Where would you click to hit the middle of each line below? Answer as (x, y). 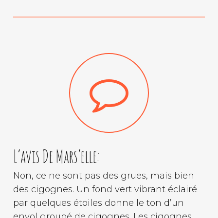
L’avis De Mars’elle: (56, 156)
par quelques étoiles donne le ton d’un (98, 203)
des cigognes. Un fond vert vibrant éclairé (105, 189)
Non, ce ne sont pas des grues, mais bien (103, 175)
